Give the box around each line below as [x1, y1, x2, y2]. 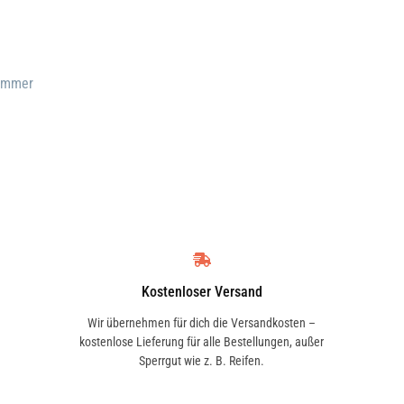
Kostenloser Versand [141, 283, 262, 300]
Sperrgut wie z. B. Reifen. [139, 353, 265, 368]
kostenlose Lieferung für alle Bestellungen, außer [79, 335, 325, 349]
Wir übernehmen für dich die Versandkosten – [87, 316, 317, 330]
